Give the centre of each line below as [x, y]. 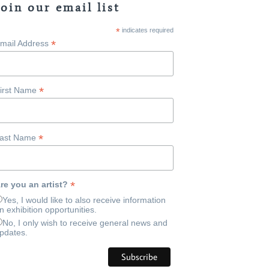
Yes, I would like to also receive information [84, 200]
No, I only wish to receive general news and [85, 222]
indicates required [147, 30]
